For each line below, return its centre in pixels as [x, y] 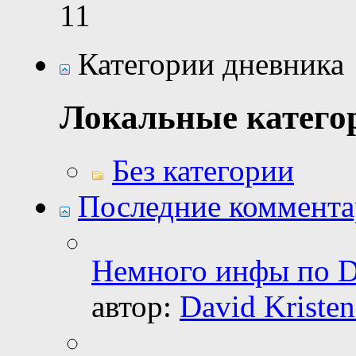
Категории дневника [207, 64]
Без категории [203, 171]
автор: [135, 307]
